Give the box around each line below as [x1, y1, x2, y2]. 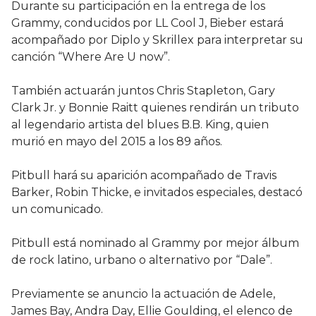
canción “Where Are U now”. [11, 50, 170, 64]
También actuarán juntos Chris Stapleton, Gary [11, 84, 275, 98]
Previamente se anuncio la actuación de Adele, [11, 287, 275, 301]
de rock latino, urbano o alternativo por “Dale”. [11, 253, 272, 267]
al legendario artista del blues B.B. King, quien [11, 118, 269, 132]
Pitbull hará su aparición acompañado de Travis [11, 169, 276, 183]
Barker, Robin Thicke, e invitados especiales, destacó [11, 186, 303, 200]
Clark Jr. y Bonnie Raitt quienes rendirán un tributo [11, 101, 299, 115]
